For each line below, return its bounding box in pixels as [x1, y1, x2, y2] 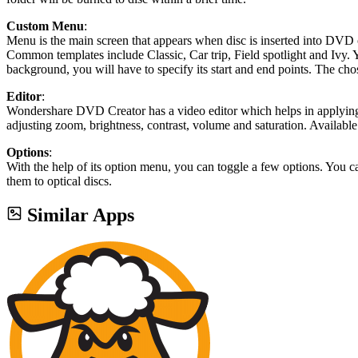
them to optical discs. [6, 173, 112, 188]
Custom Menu [6, 18, 84, 33]
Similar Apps [27, 204, 134, 225]
